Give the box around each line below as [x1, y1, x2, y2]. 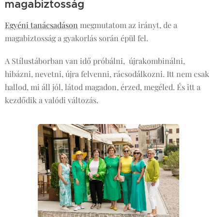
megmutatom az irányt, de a [78, 20, 177, 31]
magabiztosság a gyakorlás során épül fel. [5, 33, 148, 44]
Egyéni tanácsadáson [5, 20, 78, 31]
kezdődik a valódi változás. [5, 95, 100, 106]
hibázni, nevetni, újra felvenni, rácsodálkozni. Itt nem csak [5, 69, 209, 79]
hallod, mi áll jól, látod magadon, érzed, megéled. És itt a [5, 82, 201, 93]
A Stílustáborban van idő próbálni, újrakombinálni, [5, 56, 185, 66]
